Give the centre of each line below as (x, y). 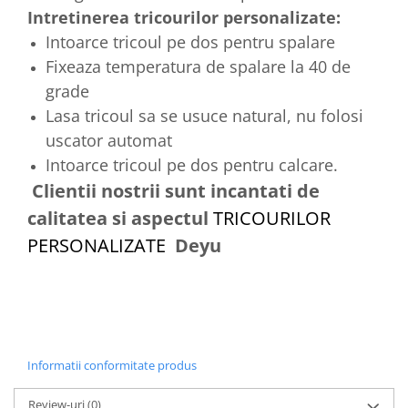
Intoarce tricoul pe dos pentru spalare (190, 41)
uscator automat (109, 140)
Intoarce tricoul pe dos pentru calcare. (192, 164)
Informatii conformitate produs (112, 365)
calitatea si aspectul (120, 218)
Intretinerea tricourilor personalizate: (184, 17)
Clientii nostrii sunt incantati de (173, 190)
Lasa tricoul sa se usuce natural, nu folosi (204, 115)
